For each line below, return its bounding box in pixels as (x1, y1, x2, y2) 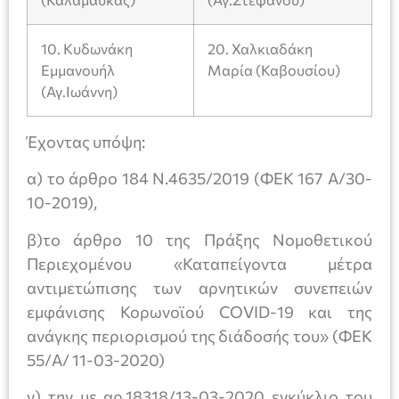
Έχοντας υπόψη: (27, 132, 145, 152)
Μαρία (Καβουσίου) (208, 61, 340, 79)
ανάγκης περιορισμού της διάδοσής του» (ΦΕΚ (27, 325, 372, 346)
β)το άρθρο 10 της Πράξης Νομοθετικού (27, 229, 372, 249)
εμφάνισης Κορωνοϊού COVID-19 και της (27, 301, 372, 322)
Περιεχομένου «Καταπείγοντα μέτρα (27, 253, 372, 273)
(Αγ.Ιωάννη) (41, 83, 118, 101)
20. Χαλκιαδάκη (208, 40, 313, 58)
